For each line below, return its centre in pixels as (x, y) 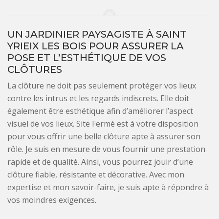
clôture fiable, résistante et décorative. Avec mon (96, 175)
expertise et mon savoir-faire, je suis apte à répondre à (108, 187)
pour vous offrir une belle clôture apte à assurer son (104, 136)
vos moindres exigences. (52, 200)
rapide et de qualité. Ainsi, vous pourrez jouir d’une (100, 162)
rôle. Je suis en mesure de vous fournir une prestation (106, 149)
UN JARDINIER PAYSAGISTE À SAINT (97, 34)
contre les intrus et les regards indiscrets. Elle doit (98, 98)
